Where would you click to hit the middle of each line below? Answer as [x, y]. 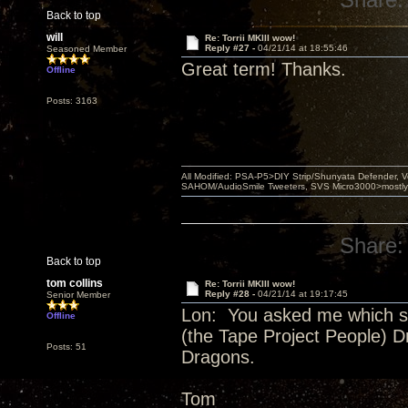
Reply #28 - [231, 294]
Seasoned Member [87, 49]
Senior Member [78, 295]
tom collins [75, 283]
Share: [372, 245]
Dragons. [218, 357]
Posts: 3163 [72, 101]
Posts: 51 [66, 347]
